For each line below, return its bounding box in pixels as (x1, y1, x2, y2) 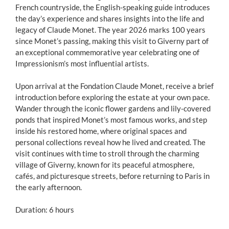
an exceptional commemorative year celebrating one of (15, 48, 199, 57)
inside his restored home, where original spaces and (15, 126, 187, 135)
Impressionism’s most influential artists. (15, 59, 149, 68)
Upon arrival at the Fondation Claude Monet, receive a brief (15, 81, 214, 90)
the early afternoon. (15, 182, 82, 192)
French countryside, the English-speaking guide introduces (15, 3, 210, 12)
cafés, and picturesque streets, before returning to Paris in (15, 171, 210, 180)
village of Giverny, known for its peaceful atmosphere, (15, 160, 194, 169)
